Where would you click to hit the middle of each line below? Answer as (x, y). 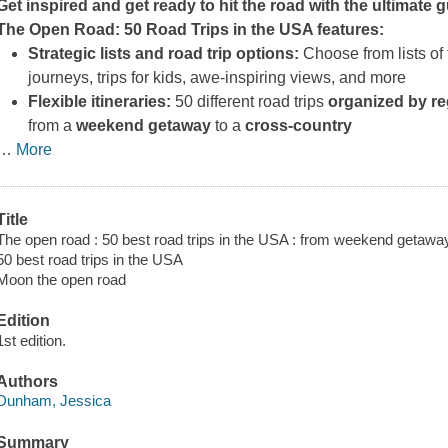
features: (349, 30)
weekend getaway (144, 126)
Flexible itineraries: (100, 102)
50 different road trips (250, 102)
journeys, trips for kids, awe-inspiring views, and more (217, 78)
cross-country (299, 126)
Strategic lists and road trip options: (164, 54)
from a (52, 126)
